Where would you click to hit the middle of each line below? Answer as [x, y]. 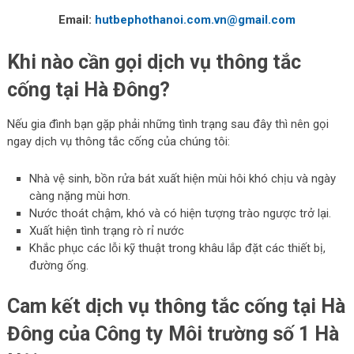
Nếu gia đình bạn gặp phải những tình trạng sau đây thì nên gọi [168, 124]
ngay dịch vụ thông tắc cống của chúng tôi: [118, 141]
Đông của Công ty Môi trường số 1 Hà [173, 334]
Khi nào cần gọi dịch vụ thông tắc [154, 62]
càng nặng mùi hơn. [80, 196]
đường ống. [59, 265]
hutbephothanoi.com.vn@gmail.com [195, 19]
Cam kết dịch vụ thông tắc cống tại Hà [176, 307]
